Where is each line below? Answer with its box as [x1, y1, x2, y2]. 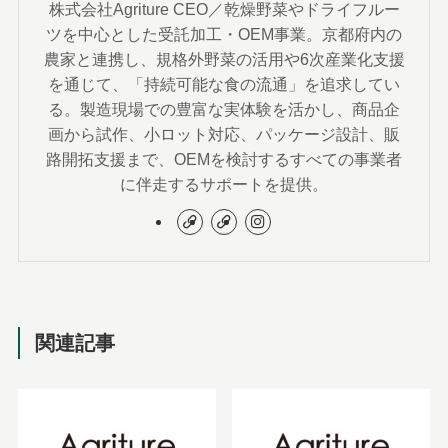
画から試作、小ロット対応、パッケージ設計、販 [48, 124, 400, 143]
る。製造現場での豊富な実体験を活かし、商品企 [48, 99, 400, 118]
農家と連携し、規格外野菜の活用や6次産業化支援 [43, 49, 405, 68]
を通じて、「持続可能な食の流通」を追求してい [48, 74, 400, 93]
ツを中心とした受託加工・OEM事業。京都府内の [46, 24, 402, 43]
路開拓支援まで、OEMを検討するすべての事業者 [46, 149, 402, 168]
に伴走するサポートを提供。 [120, 174, 328, 193]
